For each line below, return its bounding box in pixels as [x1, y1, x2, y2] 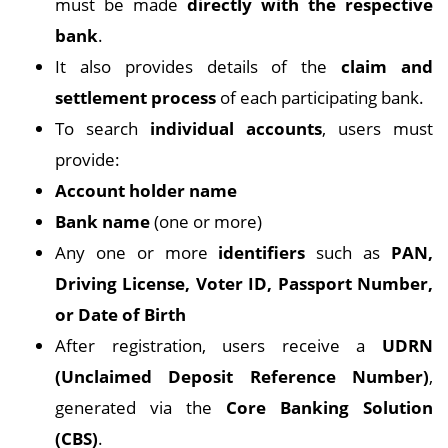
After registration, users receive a [55, 333, 382, 358]
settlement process [55, 85, 216, 110]
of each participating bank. [216, 85, 424, 110]
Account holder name [55, 178, 237, 203]
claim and [341, 54, 434, 79]
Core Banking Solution [226, 395, 433, 420]
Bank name [55, 209, 150, 234]
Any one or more [55, 240, 219, 265]
